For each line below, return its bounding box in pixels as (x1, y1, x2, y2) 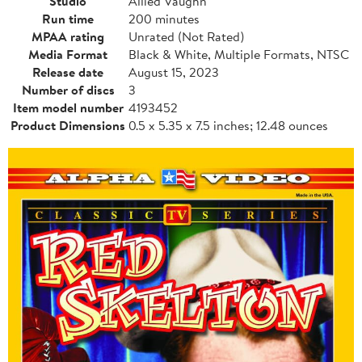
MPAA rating (32, 27, 104, 45)
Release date (32, 62, 103, 81)
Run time (42, 9, 94, 27)
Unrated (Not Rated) (128, 27, 244, 45)
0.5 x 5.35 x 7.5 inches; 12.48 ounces (128, 116, 328, 134)
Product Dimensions (11, 116, 125, 134)
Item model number (12, 98, 124, 116)
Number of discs (21, 80, 115, 99)
